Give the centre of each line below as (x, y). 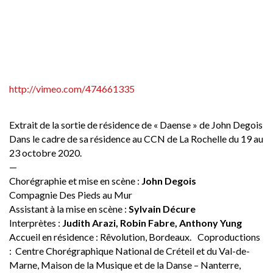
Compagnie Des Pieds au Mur (71, 195)
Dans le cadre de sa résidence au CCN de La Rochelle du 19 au (136, 139)
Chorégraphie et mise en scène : (75, 181)
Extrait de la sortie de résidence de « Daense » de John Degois (136, 125)
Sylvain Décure (165, 209)
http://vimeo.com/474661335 (72, 89)
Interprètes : (36, 223)
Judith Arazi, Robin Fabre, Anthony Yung (152, 223)
